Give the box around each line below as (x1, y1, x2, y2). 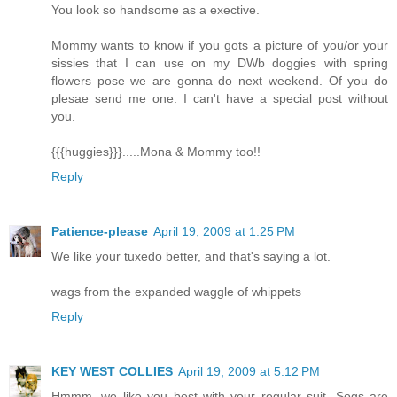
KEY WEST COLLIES (51, 364, 173, 378)
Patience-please (51, 224, 148, 239)
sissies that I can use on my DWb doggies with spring (51, 56, 388, 71)
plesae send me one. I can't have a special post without (51, 91, 388, 106)
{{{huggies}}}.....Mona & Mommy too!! (51, 144, 261, 160)
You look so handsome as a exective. (51, 3, 260, 18)
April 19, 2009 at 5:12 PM (178, 364, 320, 378)
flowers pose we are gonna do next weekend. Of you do (51, 74, 388, 89)
